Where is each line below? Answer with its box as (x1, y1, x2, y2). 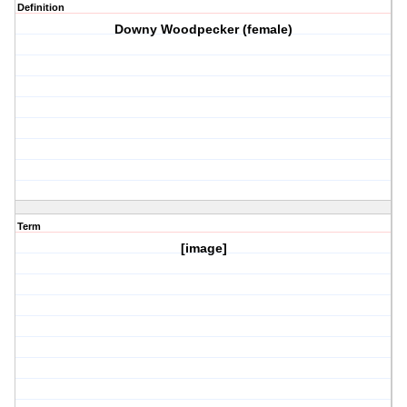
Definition (17, 2, 65, 14)
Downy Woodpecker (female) (114, 22, 293, 37)
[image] (180, 241, 227, 256)
